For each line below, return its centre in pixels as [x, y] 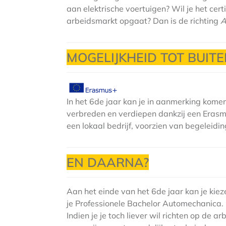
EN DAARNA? [108, 162]
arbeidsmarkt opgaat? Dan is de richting [144, 21]
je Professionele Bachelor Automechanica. [145, 203]
